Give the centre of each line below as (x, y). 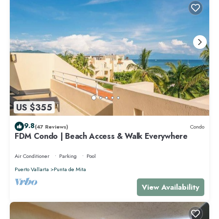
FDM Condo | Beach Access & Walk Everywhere (101, 136)
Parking (68, 156)
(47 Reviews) (51, 126)
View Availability (171, 187)
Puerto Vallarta (32, 169)
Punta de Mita (70, 169)
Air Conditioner (32, 156)
